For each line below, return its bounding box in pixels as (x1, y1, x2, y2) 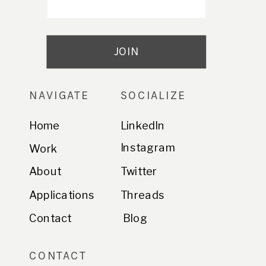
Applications (29, 188, 94, 202)
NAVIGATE (29, 88, 90, 103)
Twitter (121, 164, 157, 178)
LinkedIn (121, 118, 165, 132)
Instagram (121, 141, 175, 154)
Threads (121, 188, 165, 202)
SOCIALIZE (121, 88, 186, 103)
